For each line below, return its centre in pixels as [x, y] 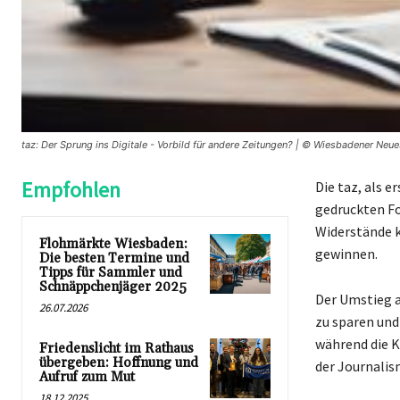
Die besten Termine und [114, 258]
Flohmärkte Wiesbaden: [113, 244]
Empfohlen [71, 189]
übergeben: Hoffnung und [119, 362]
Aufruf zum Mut [87, 377]
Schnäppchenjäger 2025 [113, 287]
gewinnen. [346, 253]
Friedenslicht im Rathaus [117, 348]
